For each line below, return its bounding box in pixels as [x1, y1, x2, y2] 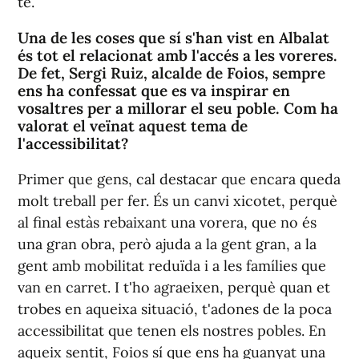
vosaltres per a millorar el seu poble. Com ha [18, 98, 338, 118]
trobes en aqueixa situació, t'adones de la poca [18, 299, 332, 318]
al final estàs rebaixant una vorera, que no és [18, 212, 317, 232]
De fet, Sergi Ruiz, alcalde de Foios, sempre [18, 63, 325, 83]
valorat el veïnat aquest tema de [18, 115, 248, 135]
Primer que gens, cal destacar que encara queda [18, 169, 341, 188]
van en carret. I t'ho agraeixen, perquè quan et [18, 277, 330, 296]
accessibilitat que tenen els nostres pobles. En [18, 321, 326, 340]
